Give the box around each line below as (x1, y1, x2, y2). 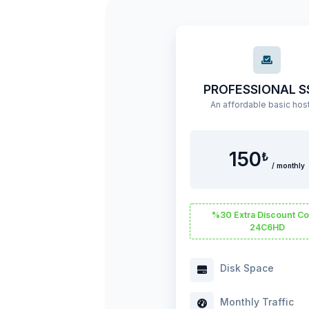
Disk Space (217, 261, 274, 274)
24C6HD (249, 221, 285, 232)
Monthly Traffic (217, 295, 294, 308)
